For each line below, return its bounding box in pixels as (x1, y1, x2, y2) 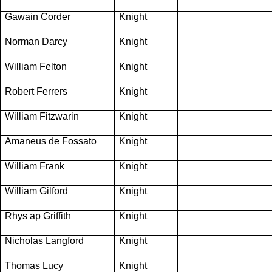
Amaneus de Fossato (5, 135, 97, 146)
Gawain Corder (5, 11, 70, 22)
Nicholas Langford (5, 235, 84, 246)
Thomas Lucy (5, 260, 63, 271)
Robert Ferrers (5, 86, 67, 97)
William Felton (5, 61, 69, 72)
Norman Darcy (5, 36, 67, 47)
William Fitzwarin (5, 110, 79, 121)
